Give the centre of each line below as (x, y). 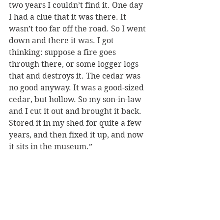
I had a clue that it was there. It (69, 17)
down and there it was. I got (62, 41)
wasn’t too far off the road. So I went (78, 29)
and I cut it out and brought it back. (76, 111)
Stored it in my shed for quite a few (76, 123)
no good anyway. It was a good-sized (77, 88)
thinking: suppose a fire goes (63, 53)
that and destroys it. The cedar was (76, 76)
